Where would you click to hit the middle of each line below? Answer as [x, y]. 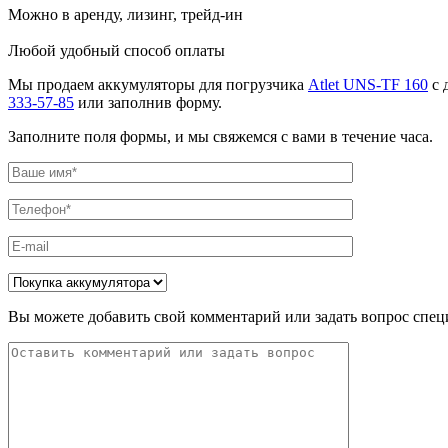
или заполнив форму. [148, 103]
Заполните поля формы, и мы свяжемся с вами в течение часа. [220, 137]
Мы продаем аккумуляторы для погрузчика [158, 85]
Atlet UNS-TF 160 [368, 85]
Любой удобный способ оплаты [116, 51]
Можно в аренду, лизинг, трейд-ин [125, 15]
